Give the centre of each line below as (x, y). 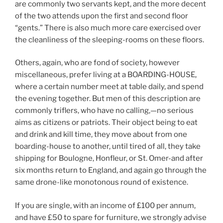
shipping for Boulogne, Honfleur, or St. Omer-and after (109, 159)
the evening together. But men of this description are (108, 99)
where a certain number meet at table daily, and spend (109, 87)
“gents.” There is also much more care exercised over (108, 28)
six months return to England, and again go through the (111, 170)
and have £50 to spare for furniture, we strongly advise (111, 217)
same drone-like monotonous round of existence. (102, 182)
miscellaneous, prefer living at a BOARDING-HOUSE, (106, 75)
